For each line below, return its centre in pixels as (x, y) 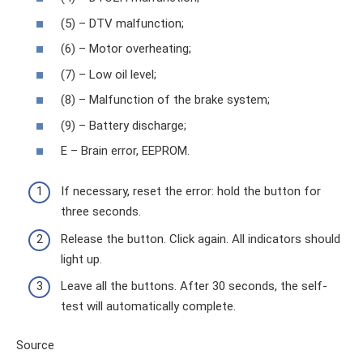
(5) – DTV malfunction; (122, 23)
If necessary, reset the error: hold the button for (191, 191)
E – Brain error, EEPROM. (125, 151)
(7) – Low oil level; (109, 74)
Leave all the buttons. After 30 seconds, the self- (194, 286)
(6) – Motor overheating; (126, 49)
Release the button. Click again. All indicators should (201, 239)
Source (35, 345)
